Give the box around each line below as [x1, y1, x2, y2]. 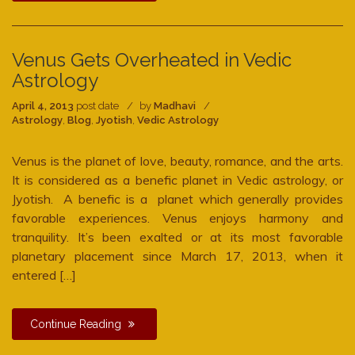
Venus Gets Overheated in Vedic [12, 48, 292, 71]
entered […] [12, 267, 76, 283]
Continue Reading [30, 318, 124, 330]
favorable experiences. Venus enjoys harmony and [12, 210, 343, 226]
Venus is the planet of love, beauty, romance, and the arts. [12, 153, 343, 169]
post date [74, 100, 119, 112]
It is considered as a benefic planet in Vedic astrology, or [12, 172, 343, 188]
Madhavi [154, 100, 196, 112]
